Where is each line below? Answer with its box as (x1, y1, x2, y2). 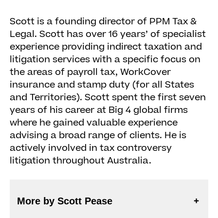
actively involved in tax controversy (10, 142, 172, 155)
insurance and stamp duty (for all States (10, 78, 194, 91)
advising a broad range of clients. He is (10, 129, 186, 142)
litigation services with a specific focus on (10, 53, 200, 66)
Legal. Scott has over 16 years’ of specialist (10, 28, 206, 41)
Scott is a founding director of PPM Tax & (10, 15, 197, 28)
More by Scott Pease (17, 196, 112, 206)
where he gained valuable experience (10, 116, 178, 129)
